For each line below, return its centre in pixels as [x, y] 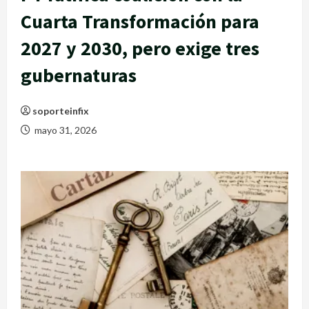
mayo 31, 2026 [64, 130]
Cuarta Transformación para [140, 21]
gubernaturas [79, 75]
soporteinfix [61, 110]
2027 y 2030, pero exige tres [140, 48]
